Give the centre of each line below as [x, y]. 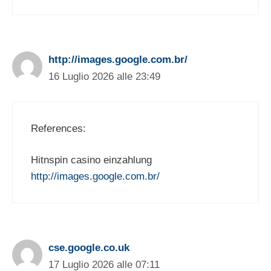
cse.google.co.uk [89, 248]
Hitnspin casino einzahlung [91, 160]
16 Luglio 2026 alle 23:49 [104, 77]
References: [58, 128]
